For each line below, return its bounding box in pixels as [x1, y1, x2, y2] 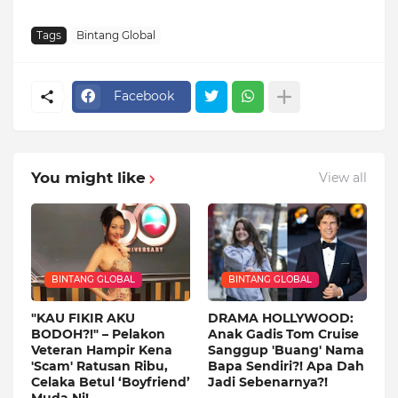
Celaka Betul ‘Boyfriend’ [31, 373, 190, 390]
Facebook [114, 88, 174, 105]
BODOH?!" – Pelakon [31, 325, 165, 342]
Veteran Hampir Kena [31, 341, 172, 358]
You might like [31, 168, 146, 187]
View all [319, 170, 367, 187]
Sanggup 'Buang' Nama [208, 341, 364, 358]
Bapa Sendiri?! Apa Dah [208, 357, 364, 374]
